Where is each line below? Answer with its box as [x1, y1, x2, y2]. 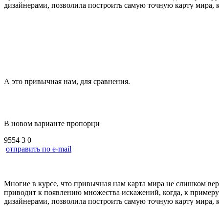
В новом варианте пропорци [4, 119, 100, 128]
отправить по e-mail [6, 144, 71, 153]
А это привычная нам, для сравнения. [4, 77, 130, 86]
